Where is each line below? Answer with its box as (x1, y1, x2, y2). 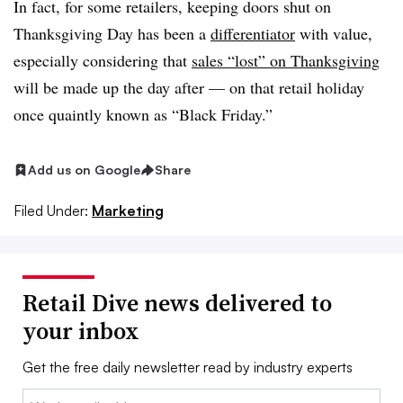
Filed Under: (13, 201, 88, 219)
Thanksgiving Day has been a (13, 22, 210, 44)
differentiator (210, 22, 295, 44)
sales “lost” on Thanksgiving (192, 49, 380, 71)
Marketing (92, 201, 164, 219)
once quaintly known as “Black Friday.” (13, 103, 278, 125)
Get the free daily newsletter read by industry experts (22, 357, 353, 376)
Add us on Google (28, 162, 140, 177)
